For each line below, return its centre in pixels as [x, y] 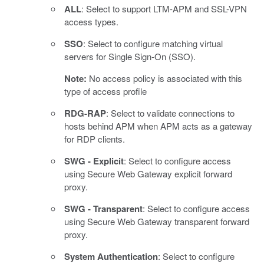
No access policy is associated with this [164, 78]
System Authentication [111, 256]
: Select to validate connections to [170, 113]
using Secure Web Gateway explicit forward [148, 173]
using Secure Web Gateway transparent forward [157, 221]
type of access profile [105, 91]
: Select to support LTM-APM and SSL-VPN [164, 8]
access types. [91, 21]
